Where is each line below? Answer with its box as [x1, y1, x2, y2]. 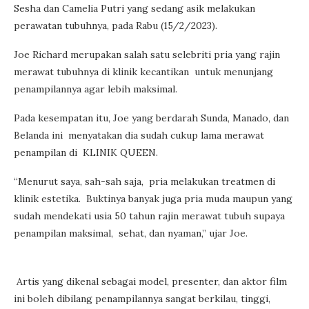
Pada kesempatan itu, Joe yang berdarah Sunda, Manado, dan [14, 111, 289, 124]
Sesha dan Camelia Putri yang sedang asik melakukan [14, 1, 255, 14]
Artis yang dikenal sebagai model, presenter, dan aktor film [14, 275, 287, 288]
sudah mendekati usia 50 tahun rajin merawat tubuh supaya [14, 209, 285, 222]
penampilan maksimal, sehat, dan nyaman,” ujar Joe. [14, 226, 248, 239]
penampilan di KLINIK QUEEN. [14, 146, 158, 159]
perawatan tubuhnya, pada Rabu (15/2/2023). [14, 19, 217, 32]
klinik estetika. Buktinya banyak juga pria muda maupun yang [14, 192, 292, 205]
